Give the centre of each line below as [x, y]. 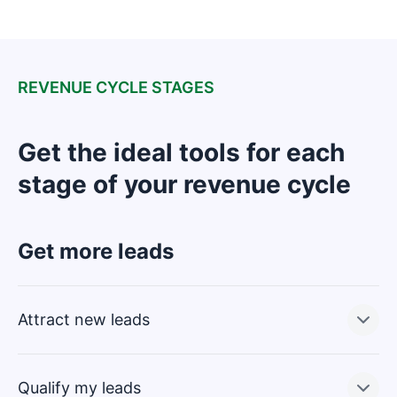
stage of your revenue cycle [184, 184]
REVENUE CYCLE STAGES [116, 87]
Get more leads [96, 251]
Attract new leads [84, 319]
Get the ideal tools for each [181, 152]
